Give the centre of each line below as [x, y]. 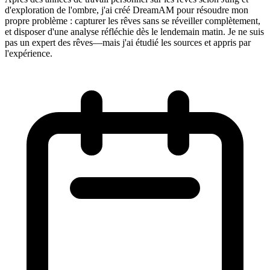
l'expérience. [29, 53]
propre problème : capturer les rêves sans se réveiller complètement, [133, 20]
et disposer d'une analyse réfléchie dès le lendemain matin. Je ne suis [134, 31]
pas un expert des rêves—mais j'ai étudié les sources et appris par [128, 42]
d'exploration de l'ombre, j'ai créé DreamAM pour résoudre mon [127, 10]
